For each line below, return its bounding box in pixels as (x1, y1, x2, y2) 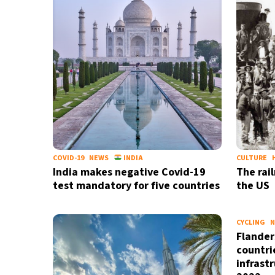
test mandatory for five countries (52, 178, 220, 193)
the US (236, 178, 269, 193)
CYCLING (236, 217, 265, 228)
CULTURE (236, 153, 267, 163)
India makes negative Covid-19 (52, 165, 206, 180)
